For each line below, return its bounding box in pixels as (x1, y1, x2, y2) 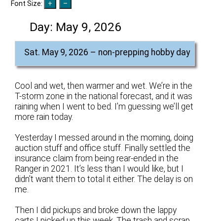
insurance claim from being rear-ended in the (15, 153, 179, 163)
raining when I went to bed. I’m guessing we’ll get (15, 101, 194, 111)
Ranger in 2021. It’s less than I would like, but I (15, 163, 184, 174)
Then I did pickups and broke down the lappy (15, 205, 177, 215)
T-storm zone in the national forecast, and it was (15, 91, 193, 101)
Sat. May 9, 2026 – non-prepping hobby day (24, 47, 190, 57)
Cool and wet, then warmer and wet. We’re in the (15, 80, 193, 91)
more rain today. (15, 111, 74, 122)
